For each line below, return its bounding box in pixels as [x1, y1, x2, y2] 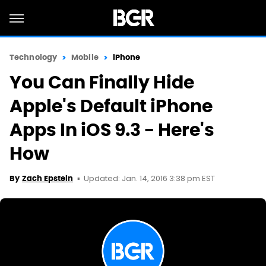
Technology [9, 52, 57, 62]
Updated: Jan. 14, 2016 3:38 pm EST [84, 173, 215, 185]
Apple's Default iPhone [9, 94, 213, 118]
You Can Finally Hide [9, 71, 194, 94]
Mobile [71, 52, 99, 62]
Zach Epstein [22, 173, 73, 183]
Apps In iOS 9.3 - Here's [9, 118, 214, 141]
